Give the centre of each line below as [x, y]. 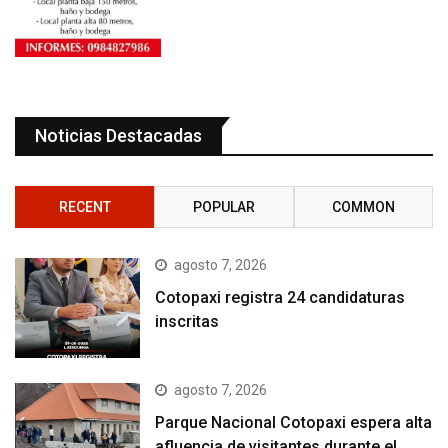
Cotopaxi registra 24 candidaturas [280, 298]
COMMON [363, 207]
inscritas [189, 322]
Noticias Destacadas [118, 136]
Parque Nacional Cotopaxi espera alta [294, 423]
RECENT [84, 207]
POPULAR [223, 207]
